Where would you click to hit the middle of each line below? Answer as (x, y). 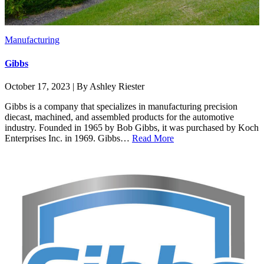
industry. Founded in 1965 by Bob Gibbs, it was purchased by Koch (132, 127)
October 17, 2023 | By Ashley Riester (75, 86)
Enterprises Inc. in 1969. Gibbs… (68, 138)
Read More (153, 138)
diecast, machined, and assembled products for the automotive (119, 117)
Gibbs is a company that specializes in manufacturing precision (121, 106)
